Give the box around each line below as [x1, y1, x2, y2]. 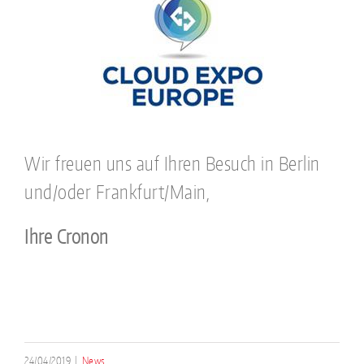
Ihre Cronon [24, 223, 109, 249]
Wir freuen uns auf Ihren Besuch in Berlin [24, 150, 320, 175]
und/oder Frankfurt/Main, [24, 179, 210, 204]
